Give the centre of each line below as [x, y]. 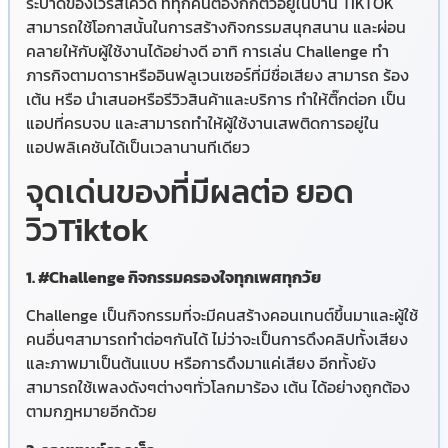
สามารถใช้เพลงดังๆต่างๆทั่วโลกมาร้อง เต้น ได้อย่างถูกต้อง [218, 387]
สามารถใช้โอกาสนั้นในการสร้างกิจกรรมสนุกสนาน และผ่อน [216, 26]
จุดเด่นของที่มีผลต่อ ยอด [190, 191]
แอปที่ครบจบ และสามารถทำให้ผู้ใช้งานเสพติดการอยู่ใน [202, 122]
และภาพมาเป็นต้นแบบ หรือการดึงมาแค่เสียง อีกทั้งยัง [201, 363]
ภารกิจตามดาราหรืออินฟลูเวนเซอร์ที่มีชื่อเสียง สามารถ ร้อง [217, 74]
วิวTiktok [87, 229]
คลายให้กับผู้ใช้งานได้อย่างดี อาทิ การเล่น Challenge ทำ [207, 50]
